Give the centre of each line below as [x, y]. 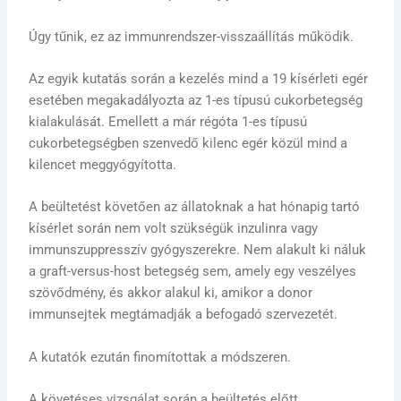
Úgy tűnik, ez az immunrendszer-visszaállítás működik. [192, 36]
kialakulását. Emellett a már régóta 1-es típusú [168, 121]
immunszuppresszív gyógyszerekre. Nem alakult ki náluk [198, 250]
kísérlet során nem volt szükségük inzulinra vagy [174, 229]
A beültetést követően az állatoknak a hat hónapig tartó [195, 207]
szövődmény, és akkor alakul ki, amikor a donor [171, 293]
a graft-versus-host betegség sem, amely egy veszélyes [193, 272]
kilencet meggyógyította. [103, 164]
